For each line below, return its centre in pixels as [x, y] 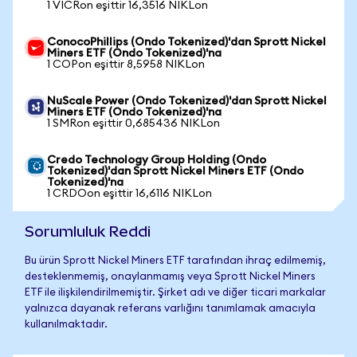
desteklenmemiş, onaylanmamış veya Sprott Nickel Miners [170, 277]
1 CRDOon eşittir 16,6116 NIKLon [129, 194]
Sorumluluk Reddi [88, 231]
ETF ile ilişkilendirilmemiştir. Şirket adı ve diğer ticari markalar [175, 293]
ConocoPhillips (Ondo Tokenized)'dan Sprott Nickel [186, 42]
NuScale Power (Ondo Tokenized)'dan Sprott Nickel [187, 101]
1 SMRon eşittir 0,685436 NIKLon [133, 124]
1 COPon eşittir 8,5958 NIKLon [126, 65]
